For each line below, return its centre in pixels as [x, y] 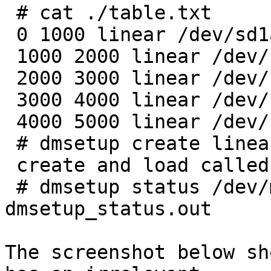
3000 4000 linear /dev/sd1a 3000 [11, 100]
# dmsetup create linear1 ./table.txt [11, 144]
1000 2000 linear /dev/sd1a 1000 [11, 57]
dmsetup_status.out [108, 209]
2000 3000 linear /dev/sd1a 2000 [11, 78]
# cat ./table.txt [11, 13]
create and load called [11, 165]
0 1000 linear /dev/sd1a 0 [11, 35]
